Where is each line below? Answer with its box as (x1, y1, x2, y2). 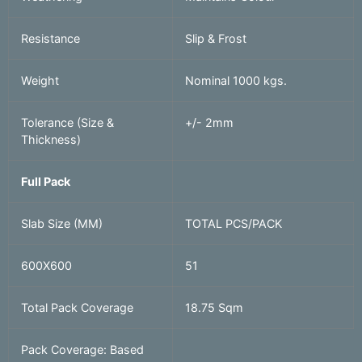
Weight (21, 74, 59, 88)
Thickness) (21, 133, 81, 147)
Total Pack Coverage (21, 301, 133, 315)
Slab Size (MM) (21, 217, 103, 231)
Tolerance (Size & (21, 116, 114, 130)
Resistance (21, 32, 80, 46)
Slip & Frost (185, 32, 246, 46)
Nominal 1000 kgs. (185, 74, 287, 88)
